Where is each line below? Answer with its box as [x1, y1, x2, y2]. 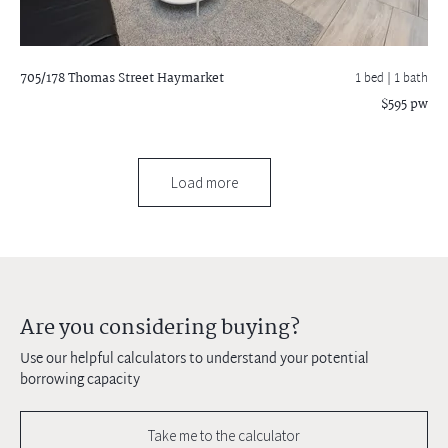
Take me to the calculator [148, 425, 300, 445]
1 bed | [355, 67, 394, 90]
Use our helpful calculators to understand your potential [20, 346, 369, 372]
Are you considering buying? [20, 310, 300, 345]
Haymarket [154, 67, 224, 89]
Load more [170, 172, 238, 192]
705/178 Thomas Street [20, 67, 154, 89]
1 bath [394, 67, 428, 90]
